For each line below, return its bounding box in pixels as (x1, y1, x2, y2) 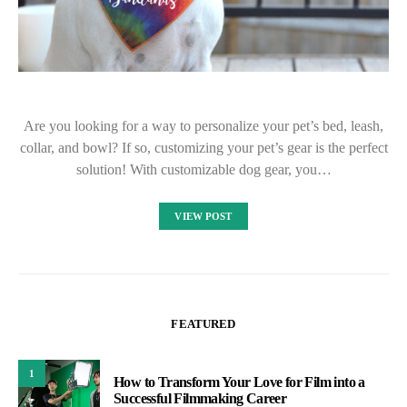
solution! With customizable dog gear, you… (75, 162, 332, 178)
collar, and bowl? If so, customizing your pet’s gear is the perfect (19, 140, 388, 156)
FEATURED (171, 317, 236, 332)
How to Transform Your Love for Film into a (114, 373, 365, 390)
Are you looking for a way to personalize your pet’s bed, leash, (24, 118, 383, 134)
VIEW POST (174, 211, 233, 223)
